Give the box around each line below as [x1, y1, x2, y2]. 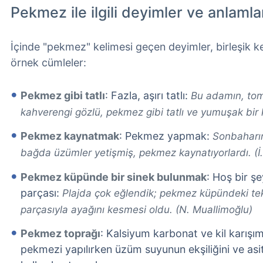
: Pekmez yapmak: [119, 130, 213, 143]
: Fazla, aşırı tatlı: [105, 89, 191, 102]
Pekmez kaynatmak [21, 130, 119, 143]
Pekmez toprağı [21, 227, 100, 240]
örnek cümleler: [11, 56, 86, 69]
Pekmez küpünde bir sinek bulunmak [21, 170, 207, 183]
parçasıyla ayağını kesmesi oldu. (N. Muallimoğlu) [21, 203, 252, 215]
